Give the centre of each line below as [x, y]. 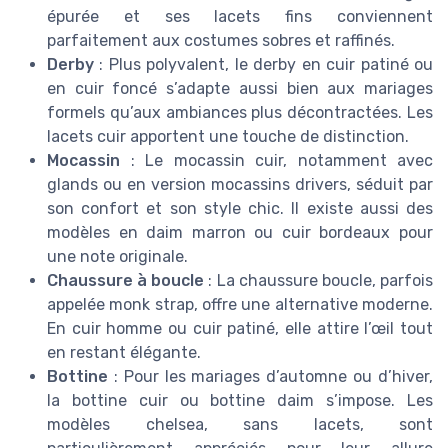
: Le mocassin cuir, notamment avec [276, 161]
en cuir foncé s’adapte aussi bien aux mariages [240, 89]
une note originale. [117, 257]
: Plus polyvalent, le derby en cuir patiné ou [263, 65]
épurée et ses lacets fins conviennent [240, 17]
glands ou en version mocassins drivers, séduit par [240, 185]
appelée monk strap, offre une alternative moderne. [240, 305]
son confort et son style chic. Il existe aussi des [240, 209]
